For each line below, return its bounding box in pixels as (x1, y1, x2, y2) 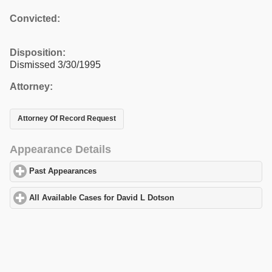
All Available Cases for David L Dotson (29, 193, 175, 202)
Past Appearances (29, 167, 97, 176)
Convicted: (10, 13, 60, 24)
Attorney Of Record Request (18, 114, 116, 123)
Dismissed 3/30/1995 (10, 59, 101, 70)
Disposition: (10, 47, 66, 58)
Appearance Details (10, 143, 111, 155)
